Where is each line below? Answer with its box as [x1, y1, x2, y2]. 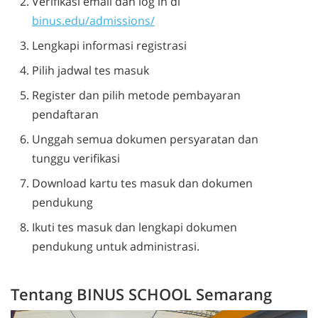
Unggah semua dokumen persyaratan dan [32, 131, 258, 148]
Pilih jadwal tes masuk [32, 62, 152, 79]
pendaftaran [32, 106, 99, 123]
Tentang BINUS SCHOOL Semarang [11, 283, 272, 305]
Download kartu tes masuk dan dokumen [32, 175, 253, 192]
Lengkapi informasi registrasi [32, 38, 187, 54]
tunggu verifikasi [32, 150, 120, 167]
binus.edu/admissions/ [32, 13, 155, 29]
